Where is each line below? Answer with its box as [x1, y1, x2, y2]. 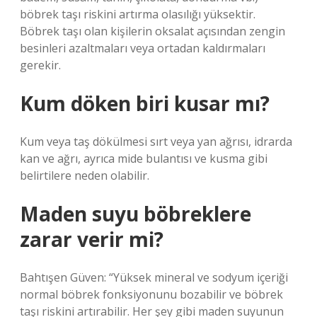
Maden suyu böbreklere [20, 200, 251, 227]
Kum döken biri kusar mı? [20, 90, 270, 117]
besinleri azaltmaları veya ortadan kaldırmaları [20, 40, 265, 56]
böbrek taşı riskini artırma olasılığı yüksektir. [20, 6, 255, 22]
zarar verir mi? [20, 226, 163, 253]
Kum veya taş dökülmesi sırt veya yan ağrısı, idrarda [20, 134, 292, 149]
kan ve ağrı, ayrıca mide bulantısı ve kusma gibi [20, 151, 267, 166]
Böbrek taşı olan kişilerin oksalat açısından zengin [20, 23, 285, 39]
